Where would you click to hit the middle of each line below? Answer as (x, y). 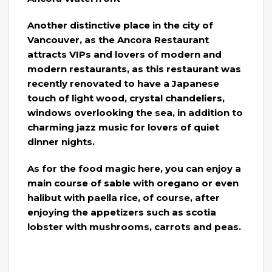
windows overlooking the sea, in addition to (135, 113)
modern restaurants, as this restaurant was (134, 69)
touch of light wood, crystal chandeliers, (126, 98)
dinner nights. (61, 142)
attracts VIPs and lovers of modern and (124, 54)
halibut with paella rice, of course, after (124, 198)
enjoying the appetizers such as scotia (122, 212)
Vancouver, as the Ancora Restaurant (118, 40)
